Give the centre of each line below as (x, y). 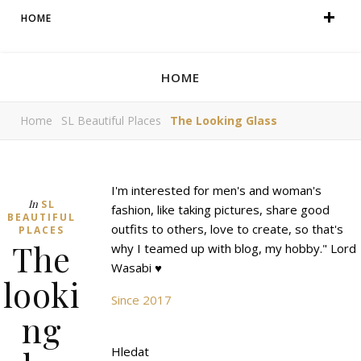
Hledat (130, 351)
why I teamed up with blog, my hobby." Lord (234, 248)
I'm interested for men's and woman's (216, 190)
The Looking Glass (224, 120)
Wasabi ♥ (137, 268)
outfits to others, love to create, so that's (227, 229)
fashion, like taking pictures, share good (220, 210)
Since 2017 (141, 300)
